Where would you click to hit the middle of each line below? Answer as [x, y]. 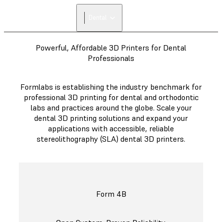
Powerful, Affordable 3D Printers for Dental [111, 48]
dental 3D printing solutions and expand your [111, 118]
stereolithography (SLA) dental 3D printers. [111, 139]
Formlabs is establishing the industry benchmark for [111, 87]
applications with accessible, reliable [111, 128]
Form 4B [111, 194]
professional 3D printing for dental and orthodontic [111, 97]
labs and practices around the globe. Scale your [111, 108]
